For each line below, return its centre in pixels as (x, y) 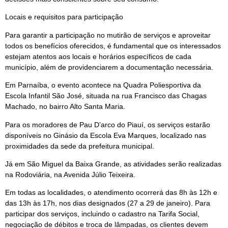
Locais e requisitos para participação (64, 17)
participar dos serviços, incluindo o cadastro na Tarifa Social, (102, 214)
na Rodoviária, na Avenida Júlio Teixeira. (70, 175)
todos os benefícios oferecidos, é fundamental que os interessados (113, 46)
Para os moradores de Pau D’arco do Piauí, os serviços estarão (108, 124)
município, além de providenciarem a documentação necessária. (109, 67)
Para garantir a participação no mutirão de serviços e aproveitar (108, 35)
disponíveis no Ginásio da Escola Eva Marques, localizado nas (106, 135)
